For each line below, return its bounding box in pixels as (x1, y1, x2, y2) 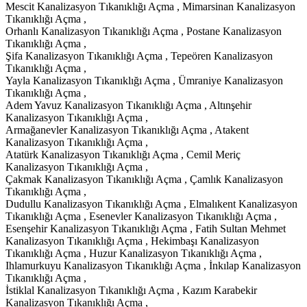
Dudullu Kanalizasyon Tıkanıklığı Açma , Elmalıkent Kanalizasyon (5, 197, 297, 210)
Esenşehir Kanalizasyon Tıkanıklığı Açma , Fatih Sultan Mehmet (5, 222, 286, 234)
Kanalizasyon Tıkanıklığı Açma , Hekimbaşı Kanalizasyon (5, 234, 259, 247)
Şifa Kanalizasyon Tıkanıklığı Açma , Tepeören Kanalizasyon (5, 49, 273, 62)
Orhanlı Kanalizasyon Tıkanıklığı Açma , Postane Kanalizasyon (5, 25, 282, 37)
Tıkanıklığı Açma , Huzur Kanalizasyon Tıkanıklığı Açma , (5, 247, 262, 259)
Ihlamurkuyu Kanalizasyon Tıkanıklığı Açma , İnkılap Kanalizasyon (5, 259, 301, 271)
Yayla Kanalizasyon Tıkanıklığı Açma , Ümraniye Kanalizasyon (5, 74, 283, 86)
